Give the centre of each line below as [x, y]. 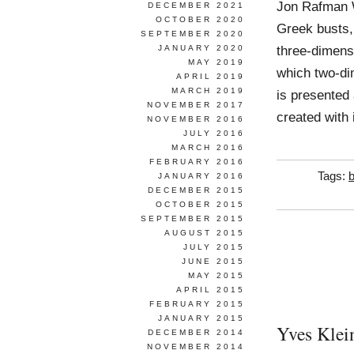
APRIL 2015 [211, 290]
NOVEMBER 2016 [196, 119]
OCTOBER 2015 [200, 204]
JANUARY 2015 [201, 318]
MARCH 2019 [208, 90]
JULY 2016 [214, 133]
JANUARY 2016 [201, 176]
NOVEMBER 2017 [196, 105]
